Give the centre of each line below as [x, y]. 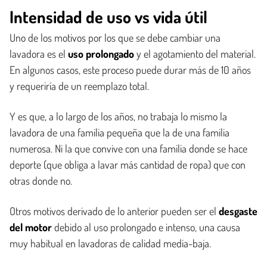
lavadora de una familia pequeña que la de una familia [119, 132]
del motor [31, 227]
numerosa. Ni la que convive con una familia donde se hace [128, 148]
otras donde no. [41, 181]
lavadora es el [39, 54]
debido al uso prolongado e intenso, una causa [146, 227]
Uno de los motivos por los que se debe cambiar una [115, 38]
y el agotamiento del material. [195, 54]
